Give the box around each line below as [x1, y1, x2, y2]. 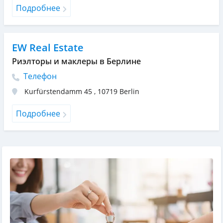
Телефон [21, 71, 57, 82]
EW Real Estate [12, 41, 84, 55]
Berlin [119, 87, 139, 97]
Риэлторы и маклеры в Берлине [12, 56, 141, 67]
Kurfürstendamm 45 [24, 87, 94, 97]
